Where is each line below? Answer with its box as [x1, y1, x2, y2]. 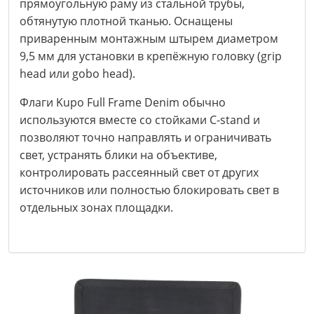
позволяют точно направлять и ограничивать [20, 130, 271, 145]
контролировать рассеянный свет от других [20, 165, 259, 180]
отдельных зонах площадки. [20, 200, 173, 215]
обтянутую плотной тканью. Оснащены [20, 13, 233, 29]
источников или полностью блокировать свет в [20, 182, 279, 198]
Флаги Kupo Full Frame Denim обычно [20, 95, 226, 110]
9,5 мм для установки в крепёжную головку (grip [20, 48, 282, 64]
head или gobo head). [20, 66, 135, 81]
